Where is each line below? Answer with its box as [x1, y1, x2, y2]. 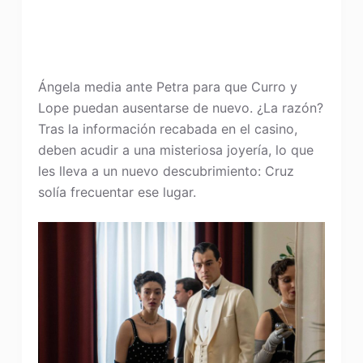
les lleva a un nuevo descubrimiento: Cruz [37, 163, 294, 180]
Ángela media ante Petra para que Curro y [37, 79, 297, 96]
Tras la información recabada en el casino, [37, 121, 297, 138]
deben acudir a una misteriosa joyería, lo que [37, 142, 314, 159]
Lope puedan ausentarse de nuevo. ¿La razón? [37, 100, 323, 117]
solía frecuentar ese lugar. [37, 184, 196, 201]
